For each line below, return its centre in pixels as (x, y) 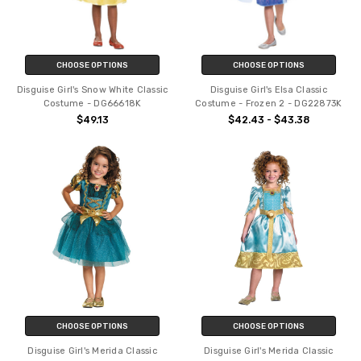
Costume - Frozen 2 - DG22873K (269, 103)
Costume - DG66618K (92, 103)
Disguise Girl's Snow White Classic (92, 89)
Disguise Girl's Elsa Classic (268, 89)
